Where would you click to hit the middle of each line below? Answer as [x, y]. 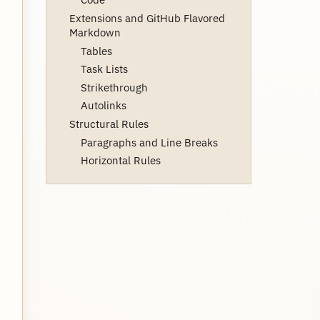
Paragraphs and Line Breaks [149, 142]
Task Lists [104, 69]
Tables [96, 51]
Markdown [95, 32]
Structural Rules [109, 124]
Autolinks [104, 106]
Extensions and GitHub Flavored [147, 18]
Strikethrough [114, 87]
